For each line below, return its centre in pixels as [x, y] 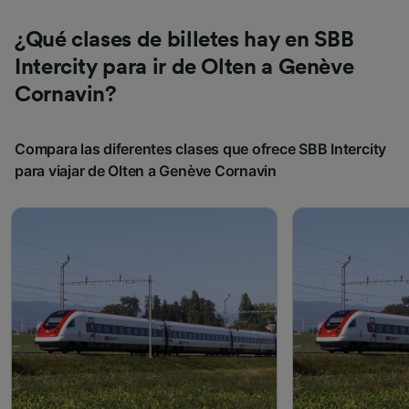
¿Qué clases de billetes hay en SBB [184, 41]
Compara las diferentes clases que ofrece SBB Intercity [201, 149]
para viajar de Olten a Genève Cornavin [146, 171]
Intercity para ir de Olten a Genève [184, 68]
